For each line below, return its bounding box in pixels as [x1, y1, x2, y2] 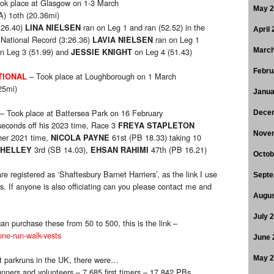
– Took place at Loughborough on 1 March [29, 70, 176, 83]
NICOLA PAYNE [51, 132, 112, 144]
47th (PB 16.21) [151, 144, 207, 156]
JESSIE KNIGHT [71, 46, 132, 58]
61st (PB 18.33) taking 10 [112, 131, 201, 144]
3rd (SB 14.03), [34, 144, 91, 156]
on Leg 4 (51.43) [132, 46, 192, 58]
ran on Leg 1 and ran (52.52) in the [81, 21, 205, 34]
